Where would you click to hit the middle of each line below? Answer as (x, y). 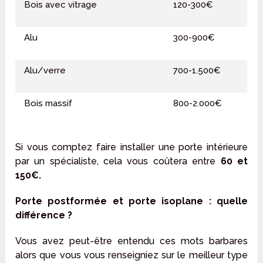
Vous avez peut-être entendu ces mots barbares (131, 241)
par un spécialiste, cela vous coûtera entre (118, 161)
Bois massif (48, 104)
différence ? (44, 215)
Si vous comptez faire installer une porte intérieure (131, 147)
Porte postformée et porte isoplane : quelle (131, 201)
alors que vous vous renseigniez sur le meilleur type (131, 255)
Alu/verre (45, 71)
